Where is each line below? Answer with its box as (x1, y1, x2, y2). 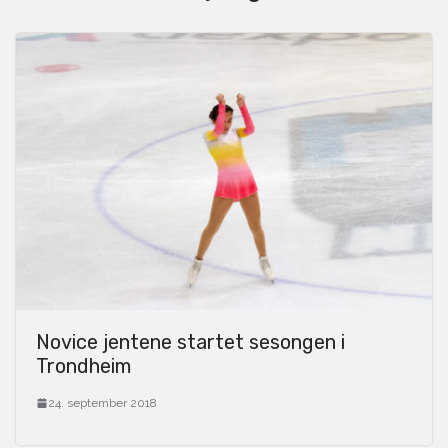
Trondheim (36, 353, 131, 378)
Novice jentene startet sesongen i (36, 329, 345, 354)
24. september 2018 (48, 395, 157, 410)
